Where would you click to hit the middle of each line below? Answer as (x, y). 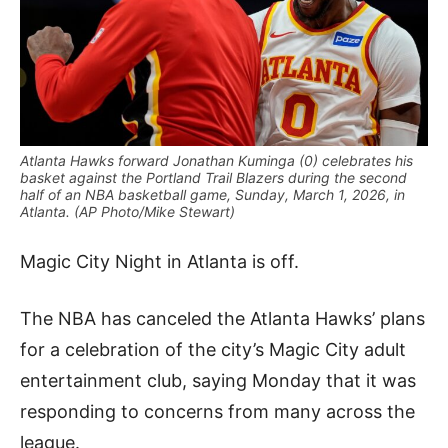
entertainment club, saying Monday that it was (218, 380)
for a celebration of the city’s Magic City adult (213, 349)
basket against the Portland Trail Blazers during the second (213, 177)
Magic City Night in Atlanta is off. (159, 261)
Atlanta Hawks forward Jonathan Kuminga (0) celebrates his (216, 160)
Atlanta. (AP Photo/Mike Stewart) (127, 211)
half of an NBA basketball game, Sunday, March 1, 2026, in (212, 194)
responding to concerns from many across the (217, 411)
